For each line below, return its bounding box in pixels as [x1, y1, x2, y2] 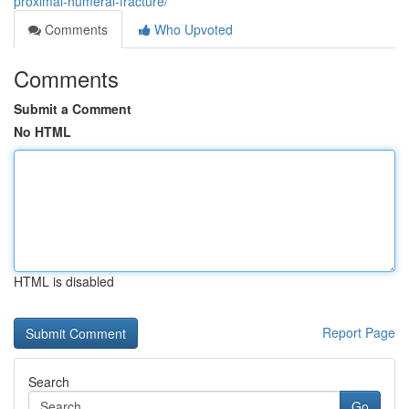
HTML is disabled [14, 272, 114, 290]
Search [28, 372, 69, 391]
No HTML [14, 122, 71, 141]
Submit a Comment [14, 100, 131, 118]
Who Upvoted [151, 20, 233, 38]
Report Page [322, 323, 395, 341]
